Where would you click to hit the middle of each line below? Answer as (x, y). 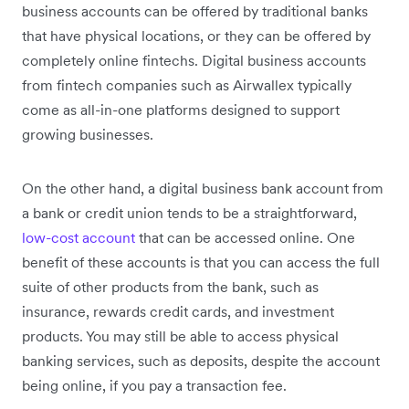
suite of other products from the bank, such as (170, 286)
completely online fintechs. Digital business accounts (194, 60)
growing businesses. (88, 134)
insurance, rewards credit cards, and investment (178, 311)
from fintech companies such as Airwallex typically (187, 84)
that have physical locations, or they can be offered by (196, 35)
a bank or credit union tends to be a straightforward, (189, 212)
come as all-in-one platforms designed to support (181, 109)
